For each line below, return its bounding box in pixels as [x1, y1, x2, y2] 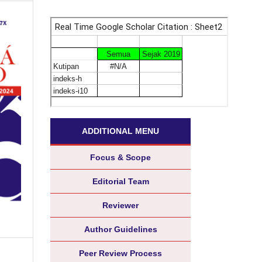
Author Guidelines [84, 224, 157, 234]
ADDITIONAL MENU [82, 126, 159, 136]
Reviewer [102, 200, 139, 210]
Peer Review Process [79, 248, 162, 258]
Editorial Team [92, 176, 149, 186]
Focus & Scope [90, 152, 151, 162]
